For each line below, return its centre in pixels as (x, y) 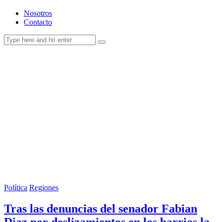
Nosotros (38, 13)
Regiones (44, 188)
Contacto (38, 22)
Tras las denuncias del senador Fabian (101, 209)
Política (16, 188)
